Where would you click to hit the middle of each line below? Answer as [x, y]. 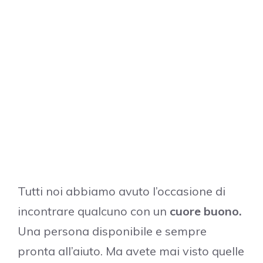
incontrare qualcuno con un [94, 211]
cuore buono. [206, 211]
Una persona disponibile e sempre [112, 231]
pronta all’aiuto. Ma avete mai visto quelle [131, 251]
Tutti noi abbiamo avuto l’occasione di [122, 191]
